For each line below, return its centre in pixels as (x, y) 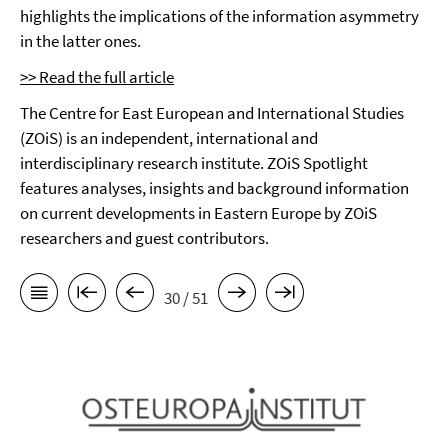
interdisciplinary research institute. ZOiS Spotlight (194, 163)
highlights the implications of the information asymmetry (219, 16)
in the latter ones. (80, 41)
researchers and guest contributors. (146, 238)
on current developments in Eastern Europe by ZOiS (198, 213)
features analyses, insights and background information (214, 188)
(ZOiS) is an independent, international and (169, 138)
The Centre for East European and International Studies (212, 113)
